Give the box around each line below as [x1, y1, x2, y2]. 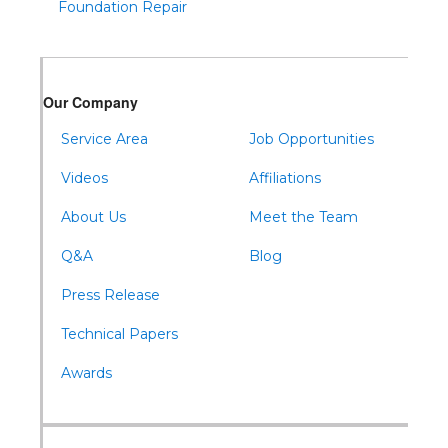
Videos [60, 168, 108, 187]
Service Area [60, 129, 148, 148]
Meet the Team [249, 207, 359, 226]
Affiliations [249, 168, 322, 187]
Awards [60, 363, 112, 382]
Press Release [60, 285, 160, 304]
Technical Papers [60, 324, 178, 343]
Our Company [43, 91, 138, 112]
